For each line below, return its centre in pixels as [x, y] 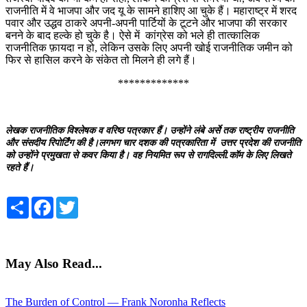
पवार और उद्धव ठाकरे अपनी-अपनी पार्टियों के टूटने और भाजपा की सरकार [146, 23]
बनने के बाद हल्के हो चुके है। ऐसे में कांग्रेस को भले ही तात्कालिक [133, 35]
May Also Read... [54, 263]
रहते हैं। [20, 167]
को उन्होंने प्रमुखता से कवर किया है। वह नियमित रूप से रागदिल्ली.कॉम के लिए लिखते [148, 155]
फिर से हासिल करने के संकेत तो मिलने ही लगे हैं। [101, 60]
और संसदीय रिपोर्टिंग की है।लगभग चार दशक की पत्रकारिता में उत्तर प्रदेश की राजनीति [153, 143]
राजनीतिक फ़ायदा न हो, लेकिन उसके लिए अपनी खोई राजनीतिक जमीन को [149, 47]
